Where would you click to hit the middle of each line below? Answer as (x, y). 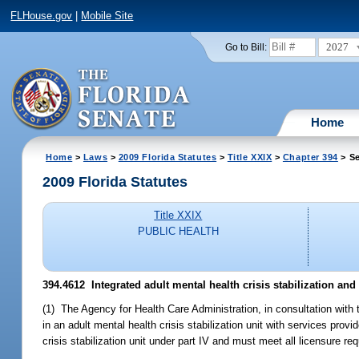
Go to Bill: (246, 47)
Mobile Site (107, 16)
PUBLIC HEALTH (178, 232)
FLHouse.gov (42, 16)
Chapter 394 (310, 157)
